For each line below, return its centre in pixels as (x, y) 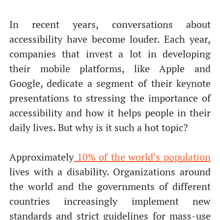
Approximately (41, 157)
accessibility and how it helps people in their (110, 113)
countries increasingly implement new (110, 201)
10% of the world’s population (142, 157)
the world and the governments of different (110, 186)
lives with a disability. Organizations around (110, 172)
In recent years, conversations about (110, 24)
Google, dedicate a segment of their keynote (110, 83)
